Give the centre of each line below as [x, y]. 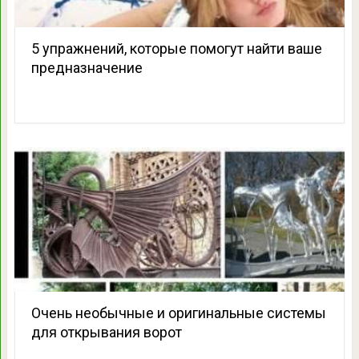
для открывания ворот [106, 332]
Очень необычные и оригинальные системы [178, 313]
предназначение [87, 67]
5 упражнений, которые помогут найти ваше [176, 48]
